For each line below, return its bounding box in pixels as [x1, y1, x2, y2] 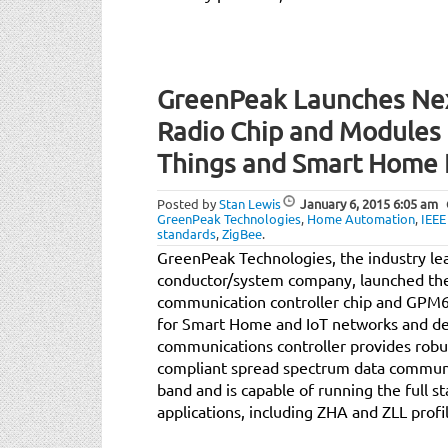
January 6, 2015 [300, 194, 390, 212]
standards [157, 224, 216, 242]
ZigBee [222, 224, 262, 242]
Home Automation [307, 209, 415, 227]
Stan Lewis [219, 194, 281, 212]
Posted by [157, 194, 219, 212]
